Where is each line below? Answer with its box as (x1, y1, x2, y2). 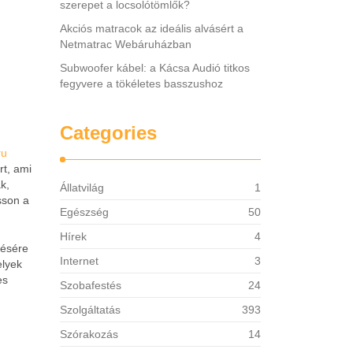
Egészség (60, 206, 109, 218)
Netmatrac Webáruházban (60, 38, 191, 50)
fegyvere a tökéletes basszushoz (60, 77, 223, 90)
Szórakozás (60, 328, 118, 340)
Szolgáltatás (60, 303, 121, 316)
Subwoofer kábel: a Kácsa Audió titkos (60, 61, 250, 74)
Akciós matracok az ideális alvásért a (60, 22, 243, 35)
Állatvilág (60, 181, 104, 194)
